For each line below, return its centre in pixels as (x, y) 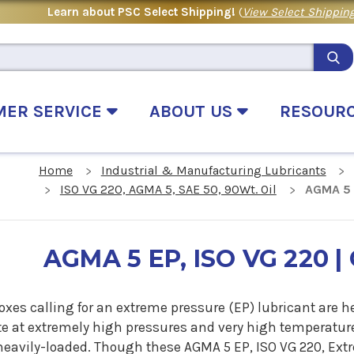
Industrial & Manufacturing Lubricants (213, 171)
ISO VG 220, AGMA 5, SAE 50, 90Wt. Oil (168, 190)
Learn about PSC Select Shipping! (143, 11)
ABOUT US (193, 111)
